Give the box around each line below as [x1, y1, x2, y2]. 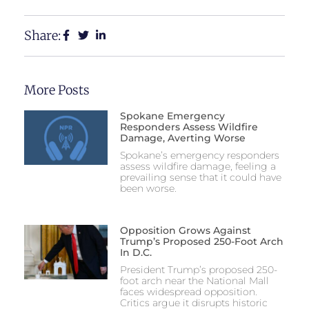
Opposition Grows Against [119, 223, 251, 237]
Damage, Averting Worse [119, 131, 246, 144]
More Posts [24, 81, 90, 98]
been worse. [119, 181, 177, 195]
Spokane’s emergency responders [119, 148, 279, 161]
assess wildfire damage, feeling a [119, 159, 276, 172]
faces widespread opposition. [119, 285, 257, 298]
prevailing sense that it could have [119, 170, 281, 183]
